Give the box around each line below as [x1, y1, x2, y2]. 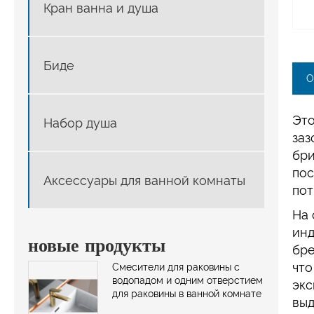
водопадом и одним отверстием [112, 274, 263, 286]
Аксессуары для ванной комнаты [43, 172, 245, 188]
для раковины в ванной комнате [112, 287, 261, 299]
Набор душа [43, 115, 117, 130]
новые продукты [28, 233, 165, 256]
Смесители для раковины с [112, 261, 240, 273]
